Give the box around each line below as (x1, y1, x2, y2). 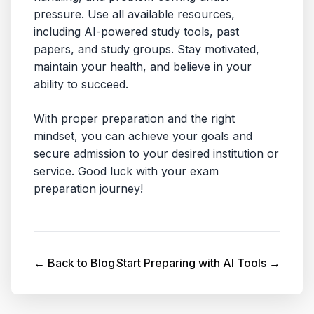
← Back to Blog (34, 256, 115, 270)
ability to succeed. (34, 77, 128, 91)
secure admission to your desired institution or (34, 146, 279, 161)
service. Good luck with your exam (34, 164, 219, 178)
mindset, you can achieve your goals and (34, 129, 252, 143)
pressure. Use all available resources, (34, 7, 235, 21)
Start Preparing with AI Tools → (116, 256, 280, 270)
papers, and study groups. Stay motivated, (34, 42, 259, 56)
